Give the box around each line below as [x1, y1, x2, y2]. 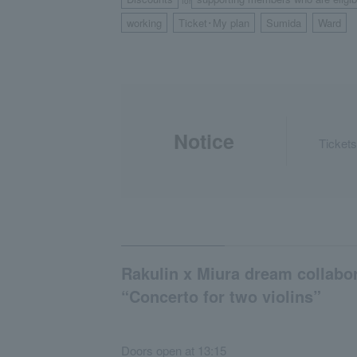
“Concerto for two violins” [121, 284, 321, 308]
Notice [174, 127, 234, 156]
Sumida [266, 15, 301, 31]
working [127, 15, 162, 31]
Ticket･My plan [178, 15, 249, 31]
